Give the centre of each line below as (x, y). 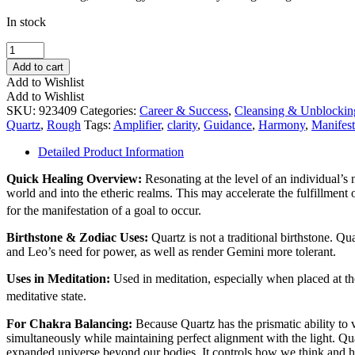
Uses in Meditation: (60, 279)
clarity (182, 124)
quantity (26, 90)
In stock (26, 21)
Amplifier (137, 124)
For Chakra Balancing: (71, 323)
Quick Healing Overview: (76, 178)
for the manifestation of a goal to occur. (104, 211)
